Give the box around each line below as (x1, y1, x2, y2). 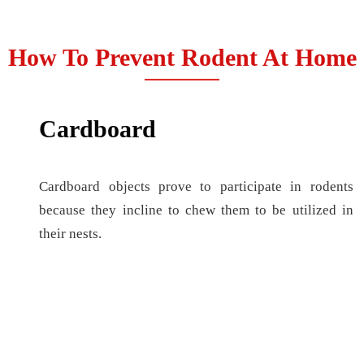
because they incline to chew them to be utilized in (39, 202, 353, 219)
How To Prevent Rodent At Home (7, 43, 357, 71)
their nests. (39, 226, 102, 242)
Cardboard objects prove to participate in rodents (39, 179, 353, 195)
